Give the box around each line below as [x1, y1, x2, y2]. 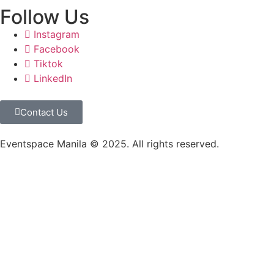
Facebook [34, 43, 80, 55]
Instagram [34, 28, 80, 40]
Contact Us [20, 106, 68, 118]
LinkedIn [34, 72, 72, 84]
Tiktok [34, 57, 63, 70]
